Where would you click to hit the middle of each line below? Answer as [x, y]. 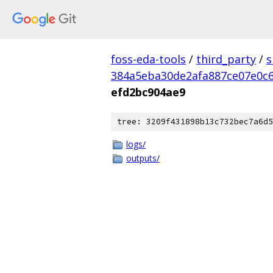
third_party [226, 59]
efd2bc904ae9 [148, 92]
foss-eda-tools [148, 59]
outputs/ [143, 158]
